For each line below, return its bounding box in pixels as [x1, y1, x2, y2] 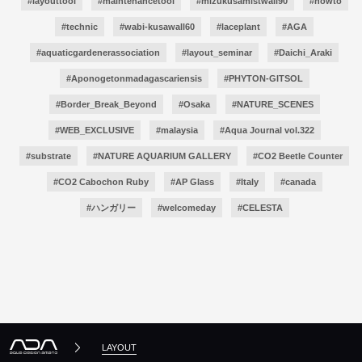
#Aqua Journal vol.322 [219, 124, 314, 135]
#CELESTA [237, 202, 283, 213]
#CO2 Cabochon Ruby [53, 176, 149, 187]
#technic [61, 21, 98, 32]
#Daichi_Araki [274, 47, 332, 57]
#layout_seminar [182, 47, 252, 57]
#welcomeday [157, 202, 216, 213]
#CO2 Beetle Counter [253, 150, 343, 161]
